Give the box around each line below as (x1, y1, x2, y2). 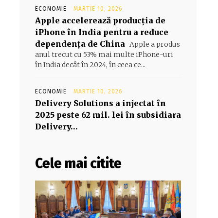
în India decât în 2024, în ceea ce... (35, 60, 145, 69)
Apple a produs (128, 40, 180, 49)
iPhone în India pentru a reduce (35, 27, 168, 37)
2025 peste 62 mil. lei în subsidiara (35, 110, 181, 120)
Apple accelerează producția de (35, 16, 165, 25)
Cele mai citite (35, 155, 122, 171)
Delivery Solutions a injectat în (35, 98, 166, 108)
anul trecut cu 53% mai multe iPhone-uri (35, 50, 173, 59)
